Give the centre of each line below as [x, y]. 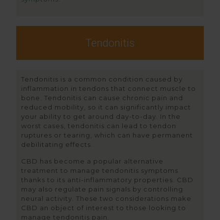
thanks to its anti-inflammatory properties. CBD [107, 180]
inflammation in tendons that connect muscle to [109, 88]
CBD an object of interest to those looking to [104, 208]
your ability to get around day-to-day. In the [101, 116]
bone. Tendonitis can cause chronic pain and [102, 98]
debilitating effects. [57, 144]
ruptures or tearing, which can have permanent [107, 135]
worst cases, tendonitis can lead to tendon [99, 126]
